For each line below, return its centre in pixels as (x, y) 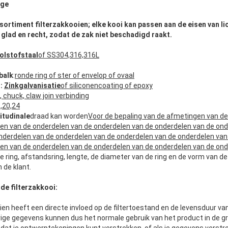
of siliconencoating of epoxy (107, 86)
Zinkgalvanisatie (32, 86)
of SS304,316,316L (69, 55)
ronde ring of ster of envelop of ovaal (75, 76)
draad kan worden (59, 116)
